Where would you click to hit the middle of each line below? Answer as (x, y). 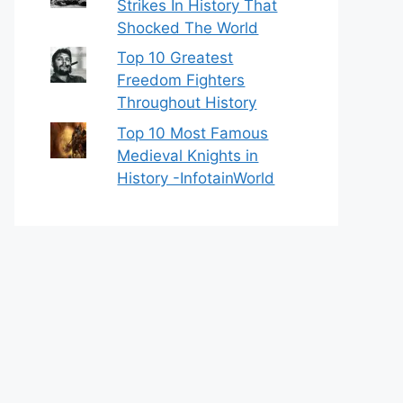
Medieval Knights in (188, 155)
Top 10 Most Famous (193, 133)
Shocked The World (188, 27)
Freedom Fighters (181, 80)
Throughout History (187, 103)
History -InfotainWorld (196, 178)
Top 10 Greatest (175, 58)
